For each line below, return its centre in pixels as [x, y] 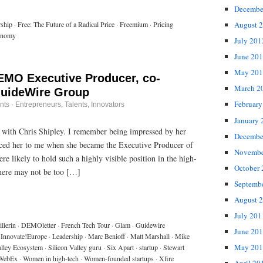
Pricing [163, 24]
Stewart [174, 247]
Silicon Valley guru [75, 247]
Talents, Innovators [95, 105]
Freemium [134, 24]
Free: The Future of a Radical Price [66, 24]
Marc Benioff [107, 236]
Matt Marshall [150, 236]
